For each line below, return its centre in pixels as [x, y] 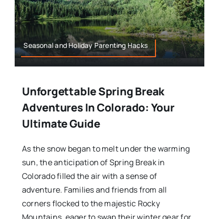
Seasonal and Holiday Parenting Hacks [86, 45]
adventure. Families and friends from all [94, 190]
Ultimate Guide [61, 124]
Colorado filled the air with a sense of [89, 176]
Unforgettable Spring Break [93, 92]
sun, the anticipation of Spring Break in [93, 163]
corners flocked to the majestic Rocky [91, 204]
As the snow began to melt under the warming [106, 149]
